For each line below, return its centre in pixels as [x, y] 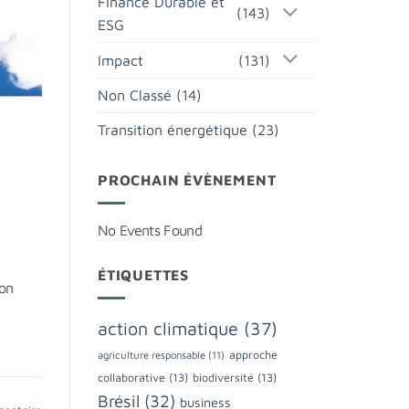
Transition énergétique [173, 130]
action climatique [168, 328]
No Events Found [150, 230]
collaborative [131, 377]
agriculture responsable [152, 354]
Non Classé [135, 95]
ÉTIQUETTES [143, 274]
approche [253, 354]
